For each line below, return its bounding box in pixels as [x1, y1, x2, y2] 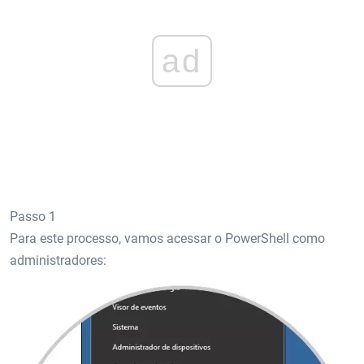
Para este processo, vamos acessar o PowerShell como [10, 231, 325, 247]
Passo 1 [10, 209, 56, 225]
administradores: [10, 253, 106, 269]
